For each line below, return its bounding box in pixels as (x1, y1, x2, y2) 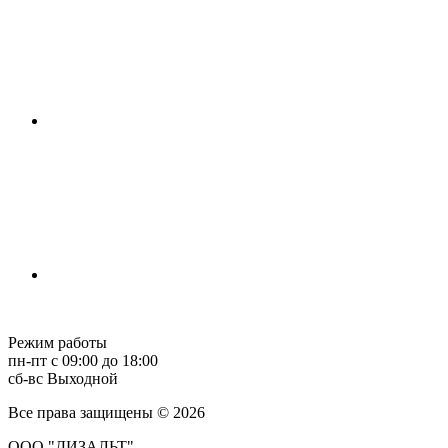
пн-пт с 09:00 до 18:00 (8, 351, 158, 369)
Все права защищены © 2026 (8, 403, 205, 421)
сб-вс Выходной (8, 369, 118, 387)
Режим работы (8, 333, 107, 351)
